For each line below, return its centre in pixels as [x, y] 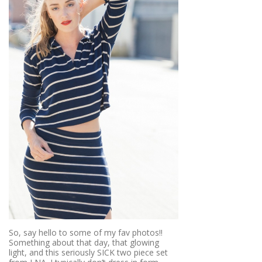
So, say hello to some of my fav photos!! [86, 232]
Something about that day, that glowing [84, 242]
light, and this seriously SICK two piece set [88, 252]
